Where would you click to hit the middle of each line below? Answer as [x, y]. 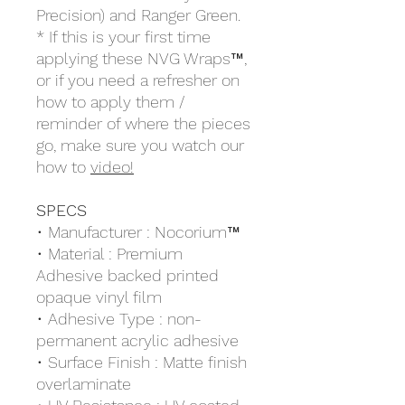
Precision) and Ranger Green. [138, 15]
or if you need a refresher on [138, 80]
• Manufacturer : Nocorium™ [138, 232]
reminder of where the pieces [143, 124]
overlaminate [84, 384]
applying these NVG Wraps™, [141, 59]
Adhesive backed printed [127, 276]
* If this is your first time [123, 37]
